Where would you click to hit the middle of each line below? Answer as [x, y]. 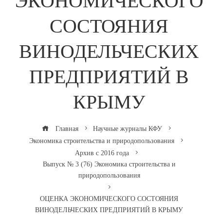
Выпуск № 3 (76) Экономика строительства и [109, 164]
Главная [66, 129]
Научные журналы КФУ [127, 129]
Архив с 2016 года [102, 153]
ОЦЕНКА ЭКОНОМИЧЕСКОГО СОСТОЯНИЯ [109, 199]
